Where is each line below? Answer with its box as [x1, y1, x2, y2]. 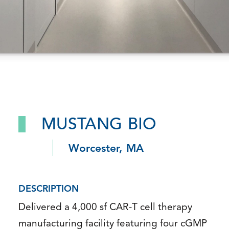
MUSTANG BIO [41, 117, 156, 134]
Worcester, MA [68, 144, 144, 155]
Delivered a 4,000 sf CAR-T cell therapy [18, 203, 192, 213]
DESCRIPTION [18, 185, 79, 195]
